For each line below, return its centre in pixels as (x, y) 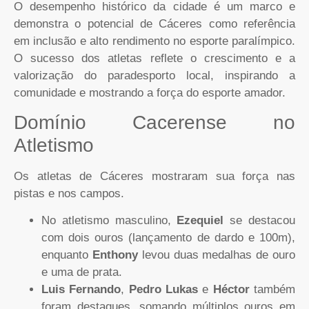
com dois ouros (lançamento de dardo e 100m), (168, 238)
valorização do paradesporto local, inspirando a (154, 75)
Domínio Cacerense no (154, 122)
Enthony (115, 255)
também (272, 290)
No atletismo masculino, (109, 221)
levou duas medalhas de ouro (217, 255)
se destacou (260, 221)
